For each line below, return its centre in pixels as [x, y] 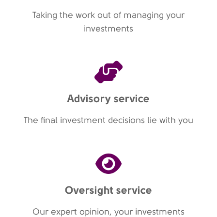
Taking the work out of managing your [108, 15]
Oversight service [108, 190]
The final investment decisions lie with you [108, 120]
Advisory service [108, 99]
